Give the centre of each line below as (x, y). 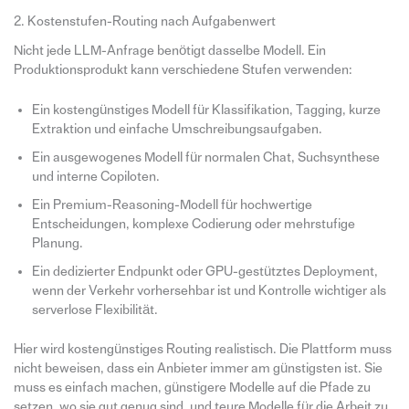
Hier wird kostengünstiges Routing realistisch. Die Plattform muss (202, 349)
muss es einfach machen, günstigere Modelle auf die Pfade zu (192, 387)
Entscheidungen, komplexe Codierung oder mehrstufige (193, 224)
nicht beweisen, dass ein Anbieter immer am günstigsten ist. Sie (198, 368)
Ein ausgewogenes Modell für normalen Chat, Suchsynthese (205, 157)
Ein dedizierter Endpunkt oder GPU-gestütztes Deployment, (204, 271)
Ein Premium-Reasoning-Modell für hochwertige (172, 204)
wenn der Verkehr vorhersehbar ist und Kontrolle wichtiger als (209, 290)
